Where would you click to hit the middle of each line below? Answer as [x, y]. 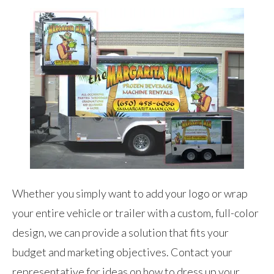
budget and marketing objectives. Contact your [122, 252]
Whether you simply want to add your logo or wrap [130, 193]
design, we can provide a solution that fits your [120, 232]
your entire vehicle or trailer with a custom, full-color [135, 213]
